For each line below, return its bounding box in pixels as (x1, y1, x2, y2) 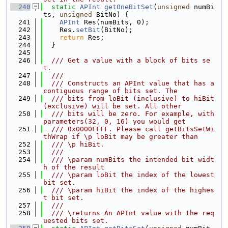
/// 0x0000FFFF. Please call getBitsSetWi (43, 125, 214, 133)
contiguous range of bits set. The (43, 87, 178, 95)
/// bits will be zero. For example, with (43, 110, 214, 118)
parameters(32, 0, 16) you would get (43, 118, 186, 125)
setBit (76, 26, 100, 34)
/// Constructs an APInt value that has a (43, 79, 214, 87)
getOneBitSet (104, 3, 153, 11)
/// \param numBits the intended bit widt (43, 156, 214, 163)
